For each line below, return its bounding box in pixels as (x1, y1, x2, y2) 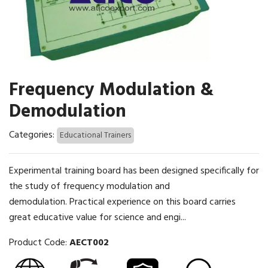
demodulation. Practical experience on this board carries (9, 194, 236, 210)
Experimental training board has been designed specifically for (9, 163, 259, 179)
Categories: (9, 127, 57, 143)
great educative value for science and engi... (9, 209, 186, 226)
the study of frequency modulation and (9, 178, 170, 194)
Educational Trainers (60, 128, 131, 142)
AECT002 (69, 234, 109, 251)
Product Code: (9, 234, 69, 251)
